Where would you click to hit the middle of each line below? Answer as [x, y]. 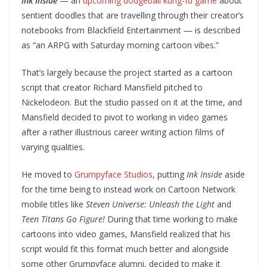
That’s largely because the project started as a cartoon [127, 72]
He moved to [48, 174]
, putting [170, 174]
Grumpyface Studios [114, 174]
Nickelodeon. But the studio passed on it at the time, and [132, 102]
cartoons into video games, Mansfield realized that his [126, 234]
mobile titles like [54, 204]
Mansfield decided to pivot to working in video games [125, 117]
